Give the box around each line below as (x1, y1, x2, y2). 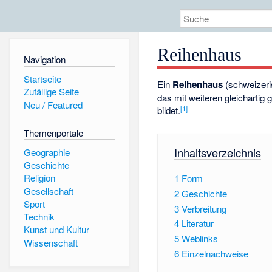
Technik (23, 210, 55, 223)
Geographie (23, 145, 70, 158)
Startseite (23, 72, 61, 85)
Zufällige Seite (23, 85, 79, 98)
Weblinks (181, 232, 218, 245)
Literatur (181, 217, 214, 230)
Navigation (23, 53, 66, 66)
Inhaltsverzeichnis (174, 144, 261, 160)
